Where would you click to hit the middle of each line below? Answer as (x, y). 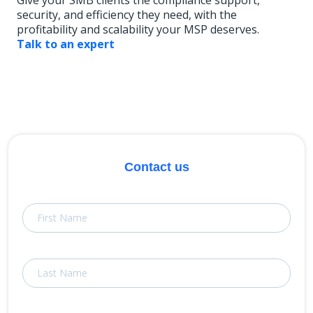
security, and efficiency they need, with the (127, 15)
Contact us (156, 167)
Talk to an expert (66, 44)
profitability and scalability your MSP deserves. (138, 30)
